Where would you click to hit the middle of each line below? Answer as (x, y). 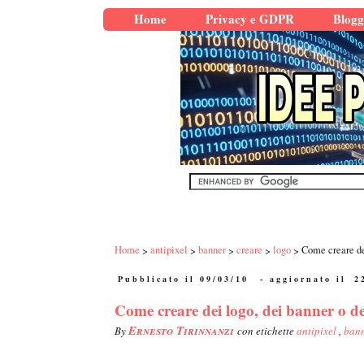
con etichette (267, 331)
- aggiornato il (303, 279)
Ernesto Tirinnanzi (183, 331)
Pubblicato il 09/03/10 (183, 279)
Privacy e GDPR (250, 19)
